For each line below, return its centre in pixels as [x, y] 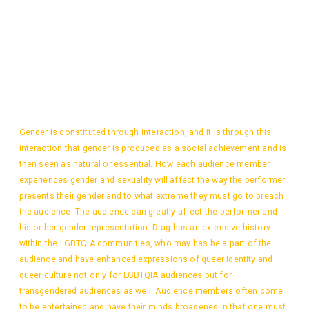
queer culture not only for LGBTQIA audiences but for [125, 275]
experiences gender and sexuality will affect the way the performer [152, 180]
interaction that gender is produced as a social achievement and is [153, 148]
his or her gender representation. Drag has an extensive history [144, 227]
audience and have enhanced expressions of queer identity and [146, 259]
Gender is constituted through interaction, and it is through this [145, 132]
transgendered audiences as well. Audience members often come [151, 291]
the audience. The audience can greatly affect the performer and [148, 211]
